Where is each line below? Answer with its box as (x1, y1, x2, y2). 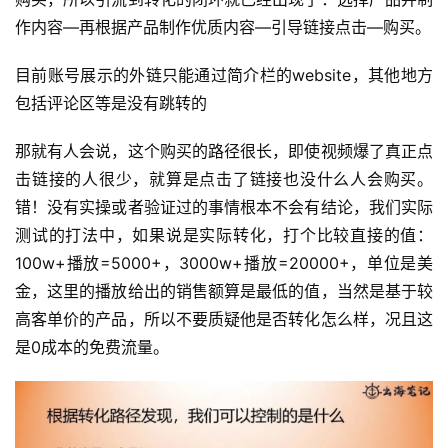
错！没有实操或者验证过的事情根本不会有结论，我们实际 (15, 197, 433, 218)
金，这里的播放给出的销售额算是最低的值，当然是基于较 (15, 281, 433, 302)
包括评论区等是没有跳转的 (15, 93, 207, 114)
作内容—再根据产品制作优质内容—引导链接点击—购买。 (15, 17, 431, 38)
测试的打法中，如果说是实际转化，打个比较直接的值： (15, 225, 433, 246)
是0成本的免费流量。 (15, 337, 169, 358)
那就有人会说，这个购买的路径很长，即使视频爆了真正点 (15, 141, 433, 162)
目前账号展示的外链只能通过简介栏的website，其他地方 (15, 65, 433, 86)
